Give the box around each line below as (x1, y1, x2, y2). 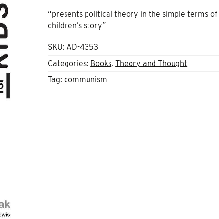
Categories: (48, 58, 91, 68)
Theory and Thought (115, 58, 188, 68)
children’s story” (48, 21, 107, 30)
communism (64, 74, 108, 84)
